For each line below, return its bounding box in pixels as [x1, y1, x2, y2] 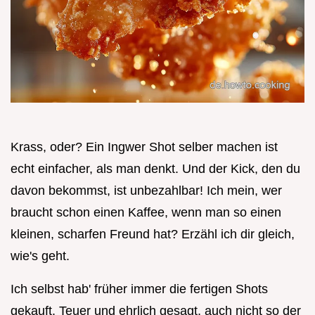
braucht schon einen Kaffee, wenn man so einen [11, 205, 281, 220]
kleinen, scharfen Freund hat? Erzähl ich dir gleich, [11, 227, 295, 242]
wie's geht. [11, 249, 70, 264]
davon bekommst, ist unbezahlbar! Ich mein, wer [11, 184, 282, 198]
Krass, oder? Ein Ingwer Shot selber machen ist [11, 140, 278, 155]
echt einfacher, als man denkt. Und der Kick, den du [11, 162, 300, 176]
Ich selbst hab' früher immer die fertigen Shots [11, 282, 268, 297]
